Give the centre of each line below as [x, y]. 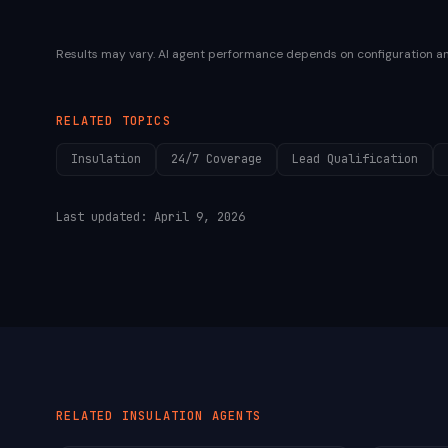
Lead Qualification [355, 159]
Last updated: [105, 217]
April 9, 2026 [199, 217]
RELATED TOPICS [113, 121]
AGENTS [232, 416]
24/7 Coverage [216, 159]
